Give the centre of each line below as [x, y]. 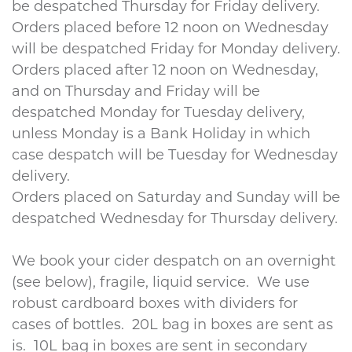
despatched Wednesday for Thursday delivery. [175, 220]
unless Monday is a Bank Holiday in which [161, 135]
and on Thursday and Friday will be [136, 93]
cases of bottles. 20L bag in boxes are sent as [172, 326]
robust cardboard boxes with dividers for [155, 305]
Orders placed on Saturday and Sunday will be [176, 199]
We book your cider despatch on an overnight [174, 262]
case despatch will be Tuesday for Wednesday [175, 156]
